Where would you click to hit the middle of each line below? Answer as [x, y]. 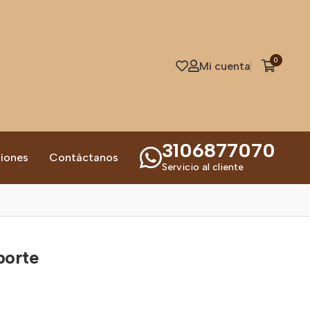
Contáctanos [84, 157]
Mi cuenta [225, 66]
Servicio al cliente [203, 167]
